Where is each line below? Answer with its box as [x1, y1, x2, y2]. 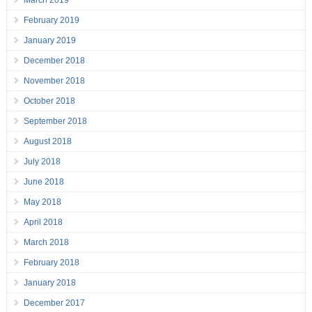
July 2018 [23, 157, 61, 167]
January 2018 [23, 278, 76, 288]
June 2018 [23, 177, 64, 187]
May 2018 [23, 197, 61, 208]
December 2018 [23, 56, 85, 66]
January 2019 [23, 36, 76, 46]
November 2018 [23, 76, 85, 86]
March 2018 [23, 237, 69, 248]
